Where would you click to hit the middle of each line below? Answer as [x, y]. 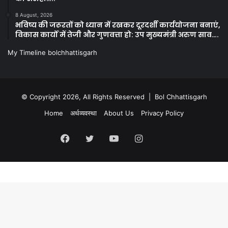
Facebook [91, 138]
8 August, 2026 [34, 15]
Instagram [164, 138]
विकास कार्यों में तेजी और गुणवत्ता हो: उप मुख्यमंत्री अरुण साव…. [117, 34]
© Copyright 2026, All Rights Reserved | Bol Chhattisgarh [114, 96]
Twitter [109, 138]
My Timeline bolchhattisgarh [52, 52]
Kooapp [192, 139]
